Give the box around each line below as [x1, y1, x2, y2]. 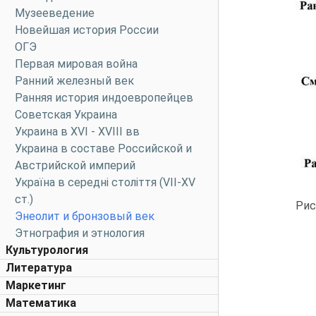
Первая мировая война [15, 57, 138, 71]
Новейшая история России [15, 23, 159, 37]
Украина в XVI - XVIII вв [15, 125, 140, 138]
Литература [6, 261, 72, 274]
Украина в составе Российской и [15, 142, 192, 155]
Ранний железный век [15, 74, 134, 87]
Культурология [6, 243, 88, 257]
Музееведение [15, 6, 95, 20]
